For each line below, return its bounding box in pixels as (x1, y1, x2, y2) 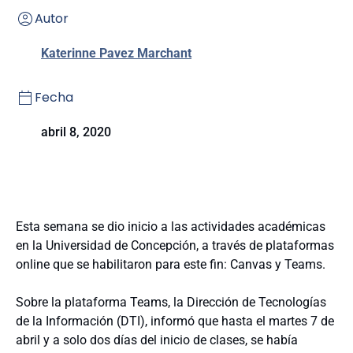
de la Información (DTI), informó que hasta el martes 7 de (16, 314, 334, 329)
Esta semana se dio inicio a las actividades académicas (16, 219, 325, 234)
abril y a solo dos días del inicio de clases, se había (16, 333, 298, 347)
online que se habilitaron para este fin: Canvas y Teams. (16, 257, 325, 272)
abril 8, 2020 (41, 124, 111, 139)
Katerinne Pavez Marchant (41, 46, 191, 61)
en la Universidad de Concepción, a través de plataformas (16, 238, 334, 253)
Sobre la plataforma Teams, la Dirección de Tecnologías (16, 295, 326, 310)
